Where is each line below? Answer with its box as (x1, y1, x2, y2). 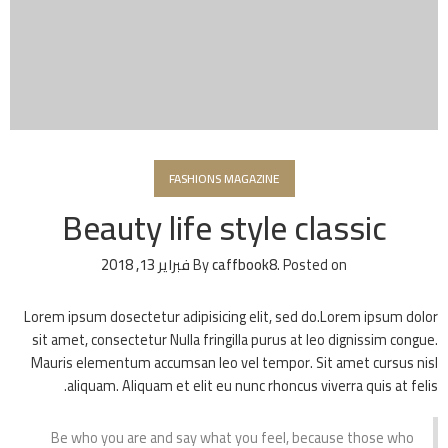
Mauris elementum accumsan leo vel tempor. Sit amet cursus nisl (31, 349, 438, 377)
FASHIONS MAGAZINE (168, 166, 280, 190)
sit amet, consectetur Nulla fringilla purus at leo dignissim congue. (32, 326, 438, 354)
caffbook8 (212, 251, 277, 279)
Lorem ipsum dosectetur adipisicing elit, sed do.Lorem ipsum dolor (24, 303, 438, 331)
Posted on (280, 251, 347, 279)
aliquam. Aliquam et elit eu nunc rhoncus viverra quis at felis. (67, 372, 438, 400)
